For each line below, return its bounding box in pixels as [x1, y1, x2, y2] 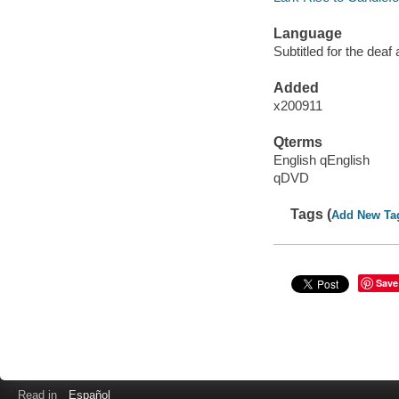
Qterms [273, 134, 322, 151]
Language [273, 26, 342, 42]
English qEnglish [273, 151, 370, 167]
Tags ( [290, 206, 332, 222]
